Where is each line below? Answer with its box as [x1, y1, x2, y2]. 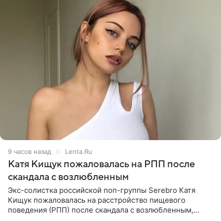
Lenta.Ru [65, 147, 92, 156]
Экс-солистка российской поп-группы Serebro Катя [8, 185, 195, 195]
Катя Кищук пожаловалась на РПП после [8, 159, 195, 170]
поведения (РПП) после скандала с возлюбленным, [8, 205, 193, 215]
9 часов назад [8, 147, 51, 156]
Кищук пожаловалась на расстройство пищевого [8, 195, 185, 205]
